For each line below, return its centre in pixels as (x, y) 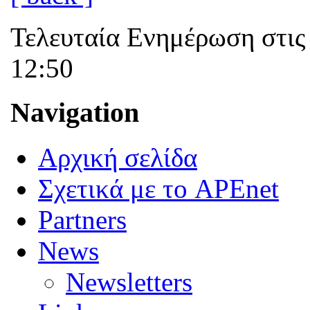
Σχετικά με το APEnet (158, 189)
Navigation (75, 113)
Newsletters (129, 282)
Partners (82, 220)
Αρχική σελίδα (118, 158)
